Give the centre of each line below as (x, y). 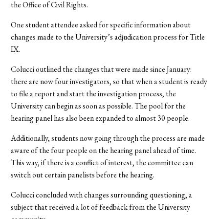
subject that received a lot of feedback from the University (101, 207)
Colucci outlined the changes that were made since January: (101, 69)
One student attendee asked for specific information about (101, 24)
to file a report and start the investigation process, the (94, 93)
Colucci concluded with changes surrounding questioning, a (102, 195)
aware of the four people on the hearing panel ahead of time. (104, 150)
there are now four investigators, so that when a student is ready (109, 81)
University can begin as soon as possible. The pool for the (99, 106)
